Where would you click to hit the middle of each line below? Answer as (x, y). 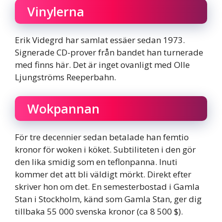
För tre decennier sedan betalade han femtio (102, 137)
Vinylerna (56, 11)
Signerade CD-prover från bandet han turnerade (109, 52)
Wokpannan (63, 108)
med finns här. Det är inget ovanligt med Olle (102, 65)
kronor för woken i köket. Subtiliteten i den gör (105, 149)
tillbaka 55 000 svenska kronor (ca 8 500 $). (99, 211)
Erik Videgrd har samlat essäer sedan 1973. (100, 40)
